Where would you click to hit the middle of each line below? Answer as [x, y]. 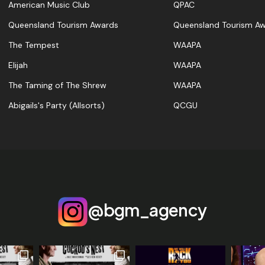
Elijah [18, 65]
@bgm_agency [147, 210]
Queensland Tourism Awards [63, 25]
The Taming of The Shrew [57, 85]
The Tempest [34, 45]
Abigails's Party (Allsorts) [56, 106]
